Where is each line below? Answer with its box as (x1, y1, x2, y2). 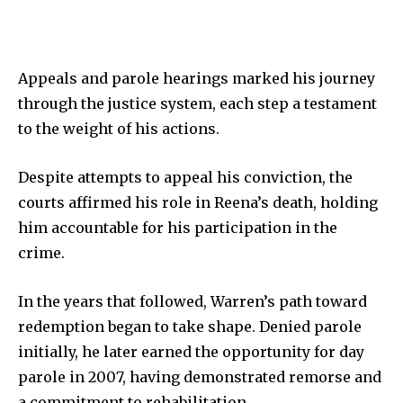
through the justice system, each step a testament (18, 94, 377, 112)
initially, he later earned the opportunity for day (18, 342, 364, 361)
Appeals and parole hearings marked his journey (18, 68, 375, 87)
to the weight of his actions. (18, 119, 219, 138)
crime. (18, 243, 65, 262)
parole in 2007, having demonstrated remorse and (18, 367, 381, 386)
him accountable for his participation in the (18, 218, 337, 237)
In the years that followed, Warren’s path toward (18, 291, 367, 310)
